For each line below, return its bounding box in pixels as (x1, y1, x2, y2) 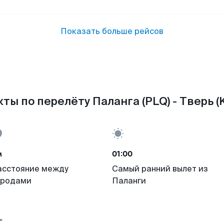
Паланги (112, 175, 146, 186)
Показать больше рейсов (60, 26, 163, 36)
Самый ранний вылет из (112, 163, 208, 174)
